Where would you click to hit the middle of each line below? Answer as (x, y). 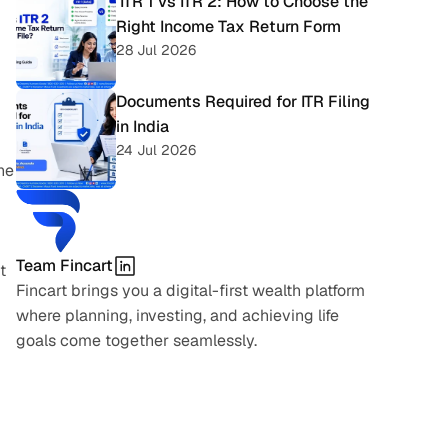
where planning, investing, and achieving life (177, 315)
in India (142, 126)
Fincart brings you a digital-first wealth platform (190, 290)
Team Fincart (64, 265)
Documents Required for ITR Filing (243, 101)
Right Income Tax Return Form (228, 26)
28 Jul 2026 (156, 50)
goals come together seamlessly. (136, 340)
